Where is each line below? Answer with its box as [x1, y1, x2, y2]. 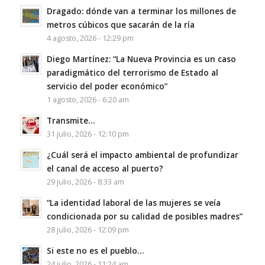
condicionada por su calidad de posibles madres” [46, 211, 243, 222]
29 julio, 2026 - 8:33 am [46, 177, 124, 188]
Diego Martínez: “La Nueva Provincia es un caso [46, 53, 236, 65]
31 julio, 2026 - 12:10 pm [46, 129, 129, 140]
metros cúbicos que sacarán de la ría [46, 19, 195, 31]
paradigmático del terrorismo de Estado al [46, 67, 218, 79]
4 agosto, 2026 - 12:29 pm [46, 33, 134, 44]
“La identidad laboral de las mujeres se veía [46, 197, 221, 209]
